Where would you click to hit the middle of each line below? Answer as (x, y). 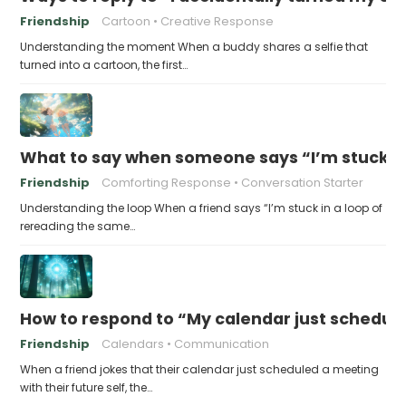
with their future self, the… (87, 387)
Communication (222, 343)
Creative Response (217, 21)
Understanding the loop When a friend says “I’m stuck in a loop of (202, 208)
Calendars (133, 343)
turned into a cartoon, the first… (104, 64)
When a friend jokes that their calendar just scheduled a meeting (200, 369)
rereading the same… (78, 226)
